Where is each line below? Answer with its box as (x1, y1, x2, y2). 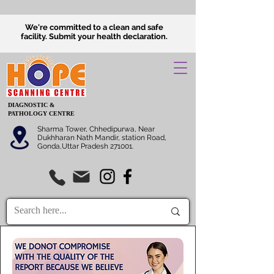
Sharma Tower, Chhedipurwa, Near (37, 125, 155, 133)
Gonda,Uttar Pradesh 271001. (37, 142, 133, 150)
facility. (21, 32, 49, 41)
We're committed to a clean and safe (25, 23, 163, 32)
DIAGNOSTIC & (8, 102, 54, 108)
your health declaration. (76, 32, 168, 41)
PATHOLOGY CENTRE (8, 110, 75, 117)
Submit (49, 32, 76, 41)
